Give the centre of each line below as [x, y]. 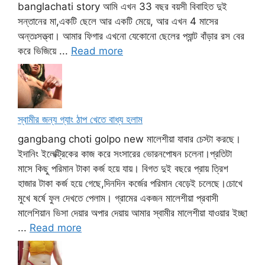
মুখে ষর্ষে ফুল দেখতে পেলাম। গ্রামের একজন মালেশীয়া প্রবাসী [118, 198]
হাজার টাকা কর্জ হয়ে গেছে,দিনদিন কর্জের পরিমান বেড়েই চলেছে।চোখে [130, 184]
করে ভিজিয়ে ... [44, 51]
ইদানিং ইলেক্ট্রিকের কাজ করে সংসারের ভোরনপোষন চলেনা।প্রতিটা [125, 154]
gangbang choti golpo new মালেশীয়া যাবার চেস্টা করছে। [129, 139]
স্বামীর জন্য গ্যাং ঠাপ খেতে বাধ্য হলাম [80, 119]
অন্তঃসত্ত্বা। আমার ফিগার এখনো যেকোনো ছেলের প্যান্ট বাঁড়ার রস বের [131, 36]
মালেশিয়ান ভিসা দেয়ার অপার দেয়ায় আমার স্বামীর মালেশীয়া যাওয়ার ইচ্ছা [132, 213]
